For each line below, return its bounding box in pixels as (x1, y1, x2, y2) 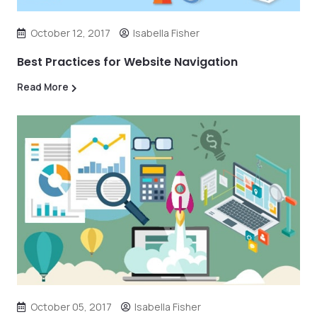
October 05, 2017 (30, 300, 112, 313)
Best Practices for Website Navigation (17, 54, 238, 70)
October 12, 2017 (30, 26, 110, 40)
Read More (17, 81, 69, 93)
